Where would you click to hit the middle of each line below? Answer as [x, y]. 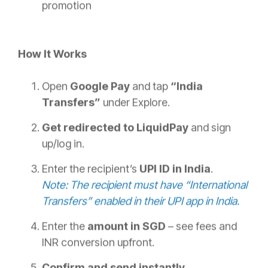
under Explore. [135, 102]
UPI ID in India [175, 169]
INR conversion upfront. [98, 242]
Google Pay [101, 86]
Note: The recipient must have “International [144, 185]
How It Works [52, 54]
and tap [151, 86]
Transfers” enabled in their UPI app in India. [141, 201]
